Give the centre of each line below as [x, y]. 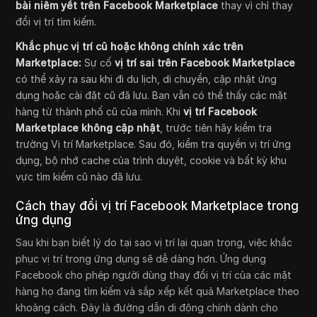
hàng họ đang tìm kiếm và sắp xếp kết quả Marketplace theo [158, 292]
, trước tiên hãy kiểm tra [216, 128]
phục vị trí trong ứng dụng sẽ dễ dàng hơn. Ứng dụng [141, 259]
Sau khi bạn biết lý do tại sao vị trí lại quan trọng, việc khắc [154, 243]
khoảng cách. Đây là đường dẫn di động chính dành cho [147, 308]
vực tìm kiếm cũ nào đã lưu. [79, 177]
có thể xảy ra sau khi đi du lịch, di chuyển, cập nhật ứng [146, 79]
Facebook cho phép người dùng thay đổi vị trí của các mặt [154, 275]
